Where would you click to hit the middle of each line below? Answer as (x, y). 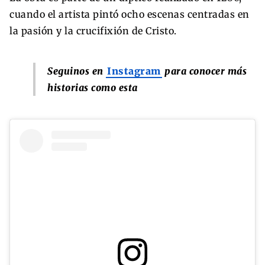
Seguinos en (77, 71)
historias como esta (93, 87)
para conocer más (204, 71)
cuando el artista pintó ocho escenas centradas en (130, 14)
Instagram (134, 71)
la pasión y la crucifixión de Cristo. (93, 30)
